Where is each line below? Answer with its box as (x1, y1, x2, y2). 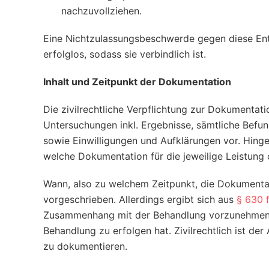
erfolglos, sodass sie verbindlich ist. (43, 48, 206, 60)
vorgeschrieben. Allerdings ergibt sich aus (43, 193, 237, 205)
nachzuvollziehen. (61, 5, 142, 17)
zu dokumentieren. (43, 240, 127, 252)
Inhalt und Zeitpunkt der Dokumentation (43, 76, 231, 88)
